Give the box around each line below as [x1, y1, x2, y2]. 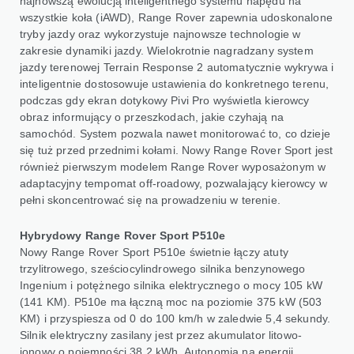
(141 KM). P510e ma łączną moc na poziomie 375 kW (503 [20, 295, 322, 308]
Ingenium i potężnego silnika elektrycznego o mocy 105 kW [20, 278, 322, 292]
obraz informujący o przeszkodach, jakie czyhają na [20, 110, 284, 123]
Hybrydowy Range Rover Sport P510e [20, 228, 226, 242]
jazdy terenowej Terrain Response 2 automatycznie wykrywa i [20, 60, 334, 73]
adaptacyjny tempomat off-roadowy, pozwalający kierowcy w [20, 176, 327, 190]
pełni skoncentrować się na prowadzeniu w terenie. [20, 193, 281, 206]
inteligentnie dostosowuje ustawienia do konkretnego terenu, [20, 77, 330, 90]
